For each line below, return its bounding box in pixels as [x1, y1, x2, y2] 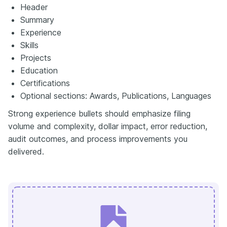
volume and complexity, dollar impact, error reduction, [8, 121, 207, 131]
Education [20, 65, 58, 75]
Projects [20, 52, 51, 63]
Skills [20, 40, 39, 50]
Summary [20, 14, 54, 25]
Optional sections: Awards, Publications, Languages [20, 90, 211, 101]
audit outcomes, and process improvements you [8, 133, 187, 144]
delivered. [8, 146, 44, 157]
